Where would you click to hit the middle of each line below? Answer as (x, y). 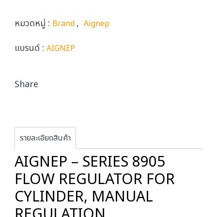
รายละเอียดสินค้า (45, 138)
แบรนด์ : (31, 48)
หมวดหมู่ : (33, 23)
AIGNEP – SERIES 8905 (90, 162)
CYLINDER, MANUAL (84, 197)
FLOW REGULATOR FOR (95, 180)
